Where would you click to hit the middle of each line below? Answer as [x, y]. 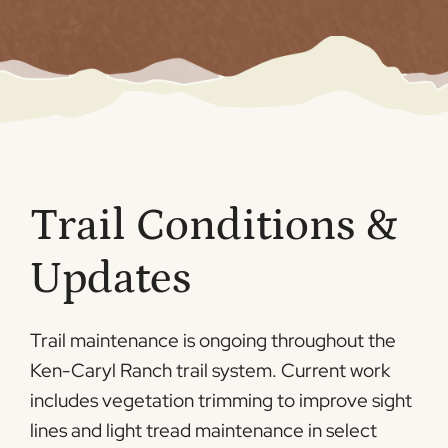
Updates [110, 278]
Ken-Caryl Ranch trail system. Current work [210, 370]
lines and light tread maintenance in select [203, 430]
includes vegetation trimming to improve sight [221, 400]
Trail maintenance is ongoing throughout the [213, 340]
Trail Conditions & [214, 225]
